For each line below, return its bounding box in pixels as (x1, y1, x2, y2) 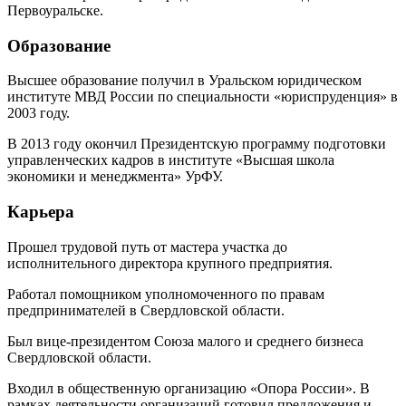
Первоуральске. (7, 2, 103, 18)
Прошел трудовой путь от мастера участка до (7, 238, 287, 255)
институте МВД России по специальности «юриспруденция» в (7, 89, 398, 105)
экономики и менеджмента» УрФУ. (7, 169, 223, 185)
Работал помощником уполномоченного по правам (7, 285, 324, 302)
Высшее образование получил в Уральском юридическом (7, 72, 362, 89)
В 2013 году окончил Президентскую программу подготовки (7, 136, 386, 152)
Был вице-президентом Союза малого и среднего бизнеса (7, 333, 363, 349)
